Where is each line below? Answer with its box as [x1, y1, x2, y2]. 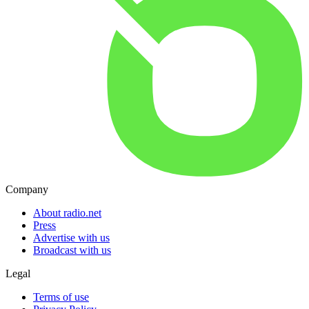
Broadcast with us [33, 243, 111, 256]
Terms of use [33, 290, 89, 303]
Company [6, 183, 48, 195]
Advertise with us [33, 231, 110, 243]
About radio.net [33, 206, 101, 219]
